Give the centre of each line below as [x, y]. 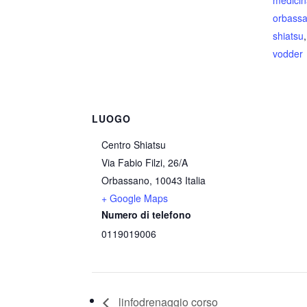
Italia [196, 180]
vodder [288, 53]
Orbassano [126, 180]
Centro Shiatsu [134, 145]
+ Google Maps [135, 198]
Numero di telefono [147, 214]
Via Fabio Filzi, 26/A [145, 162]
